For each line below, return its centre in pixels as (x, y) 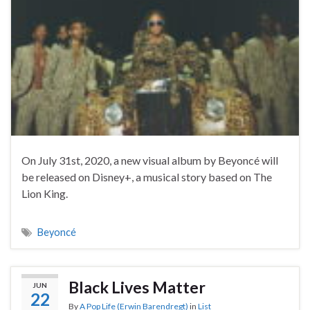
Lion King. (45, 193)
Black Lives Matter (137, 287)
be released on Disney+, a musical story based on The (147, 176)
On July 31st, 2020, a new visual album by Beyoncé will (150, 160)
